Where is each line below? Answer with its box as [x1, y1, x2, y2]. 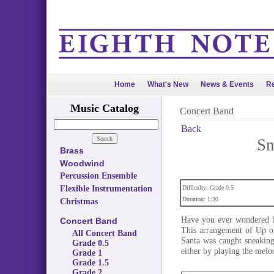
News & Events [201, 80, 254, 89]
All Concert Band [72, 229, 137, 238]
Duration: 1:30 [182, 196, 218, 202]
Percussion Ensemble [59, 171, 137, 180]
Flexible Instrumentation [59, 184, 152, 193]
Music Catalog [70, 102, 139, 114]
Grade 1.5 [72, 258, 109, 267]
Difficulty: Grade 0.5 [182, 184, 234, 191]
